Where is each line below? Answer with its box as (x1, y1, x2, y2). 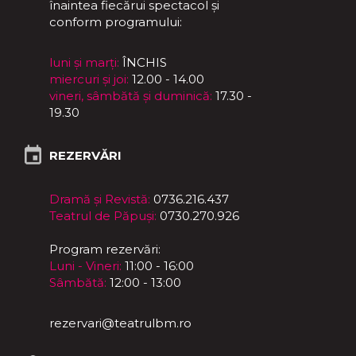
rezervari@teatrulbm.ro (49, 315, 192, 331)
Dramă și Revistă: (49, 192, 150, 207)
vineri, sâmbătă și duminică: (49, 88, 212, 103)
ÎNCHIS (119, 55, 167, 70)
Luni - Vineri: (49, 258, 122, 273)
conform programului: (49, 14, 182, 29)
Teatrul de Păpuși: (49, 208, 157, 223)
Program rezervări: (49, 242, 161, 257)
